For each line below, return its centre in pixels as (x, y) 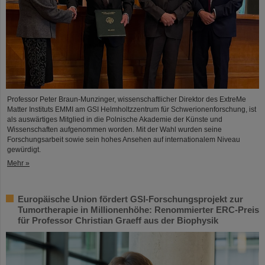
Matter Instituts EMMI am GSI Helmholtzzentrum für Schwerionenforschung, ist (132, 110)
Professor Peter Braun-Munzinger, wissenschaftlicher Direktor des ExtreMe (127, 100)
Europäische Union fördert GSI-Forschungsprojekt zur (130, 199)
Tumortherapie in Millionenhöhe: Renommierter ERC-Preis (138, 210)
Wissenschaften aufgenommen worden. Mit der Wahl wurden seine (114, 130)
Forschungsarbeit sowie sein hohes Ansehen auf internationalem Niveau (124, 140)
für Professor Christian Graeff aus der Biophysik (118, 221)
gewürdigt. (24, 150)
